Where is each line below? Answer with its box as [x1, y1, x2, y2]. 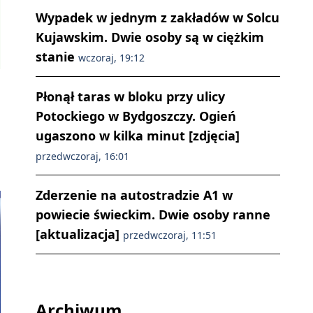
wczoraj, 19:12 [78, 51, 145, 65]
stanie [36, 48, 78, 66]
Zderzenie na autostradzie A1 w [36, 187, 233, 204]
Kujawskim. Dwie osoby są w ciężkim [36, 29, 264, 46]
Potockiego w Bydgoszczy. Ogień [36, 108, 236, 125]
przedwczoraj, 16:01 [36, 150, 129, 163]
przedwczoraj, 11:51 [123, 228, 217, 242]
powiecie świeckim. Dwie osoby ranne [36, 206, 270, 224]
